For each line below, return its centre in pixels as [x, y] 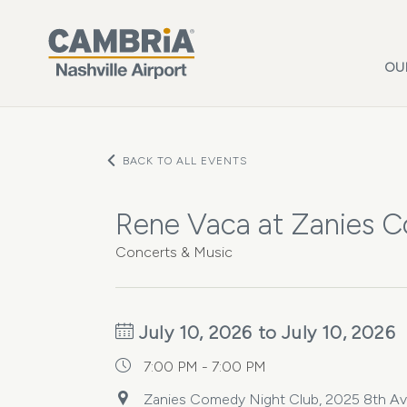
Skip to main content [85, 13]
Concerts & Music [174, 252]
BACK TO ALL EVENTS [185, 161]
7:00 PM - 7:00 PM [205, 367]
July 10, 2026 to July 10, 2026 [265, 333]
